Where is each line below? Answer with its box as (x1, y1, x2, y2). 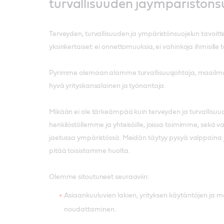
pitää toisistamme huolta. (48, 147, 130, 154)
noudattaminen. (63, 205, 116, 213)
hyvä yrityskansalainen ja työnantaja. (48, 82, 166, 89)
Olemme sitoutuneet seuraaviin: (48, 173, 149, 180)
